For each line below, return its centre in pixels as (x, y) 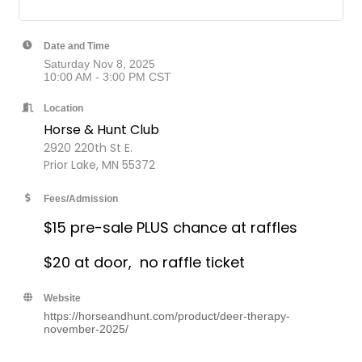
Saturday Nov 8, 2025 (99, 63)
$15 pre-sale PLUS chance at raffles (170, 227)
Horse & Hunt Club (101, 129)
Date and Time (77, 45)
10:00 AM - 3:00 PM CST (107, 76)
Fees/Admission (81, 198)
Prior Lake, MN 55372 (99, 164)
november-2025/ (86, 328)
